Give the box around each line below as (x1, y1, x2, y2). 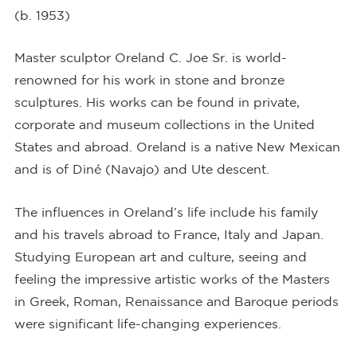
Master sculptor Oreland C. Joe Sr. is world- (14, 50, 287, 65)
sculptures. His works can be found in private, (14, 95, 300, 110)
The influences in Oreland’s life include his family (14, 204, 318, 219)
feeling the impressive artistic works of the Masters (14, 271, 330, 286)
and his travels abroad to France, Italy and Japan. (14, 226, 324, 241)
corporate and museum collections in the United (14, 117, 315, 132)
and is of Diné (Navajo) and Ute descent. (14, 162, 269, 177)
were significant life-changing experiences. (14, 316, 281, 331)
